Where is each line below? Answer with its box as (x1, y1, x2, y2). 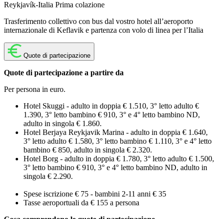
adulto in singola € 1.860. (23, 119, 102, 128)
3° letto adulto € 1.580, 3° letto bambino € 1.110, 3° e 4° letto (23, 136, 212, 145)
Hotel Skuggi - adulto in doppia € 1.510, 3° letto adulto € (23, 101, 199, 110)
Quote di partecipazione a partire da (4, 68, 124, 77)
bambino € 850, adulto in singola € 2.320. (23, 145, 152, 154)
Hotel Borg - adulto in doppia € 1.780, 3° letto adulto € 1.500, (23, 154, 214, 163)
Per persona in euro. (4, 85, 66, 93)
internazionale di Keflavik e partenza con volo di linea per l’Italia (4, 25, 203, 34)
